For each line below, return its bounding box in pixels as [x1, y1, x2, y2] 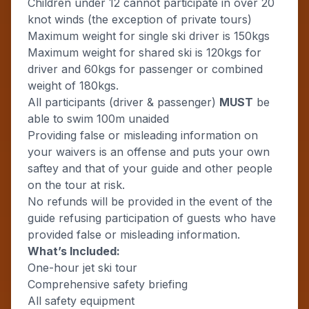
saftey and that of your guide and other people [28, 161, 272, 175]
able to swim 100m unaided [28, 112, 169, 126]
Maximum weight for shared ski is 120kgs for [28, 46, 261, 59]
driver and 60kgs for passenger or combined [28, 62, 263, 76]
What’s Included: [28, 244, 120, 258]
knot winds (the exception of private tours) [28, 12, 252, 26]
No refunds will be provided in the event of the [28, 195, 272, 208]
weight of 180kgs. [28, 79, 119, 92]
